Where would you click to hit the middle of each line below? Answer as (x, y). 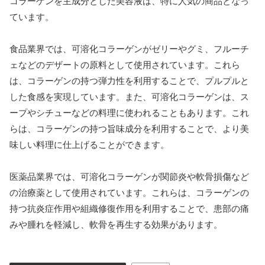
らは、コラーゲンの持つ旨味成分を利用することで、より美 (129, 128)
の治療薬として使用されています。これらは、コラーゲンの (129, 192)
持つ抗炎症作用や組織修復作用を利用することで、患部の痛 (129, 208)
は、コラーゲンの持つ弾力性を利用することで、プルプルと (129, 80)
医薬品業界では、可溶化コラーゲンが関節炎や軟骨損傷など (129, 176)
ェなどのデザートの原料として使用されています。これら (125, 64)
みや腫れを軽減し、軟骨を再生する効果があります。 (116, 224)
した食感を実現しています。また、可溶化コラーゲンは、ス (129, 96)
